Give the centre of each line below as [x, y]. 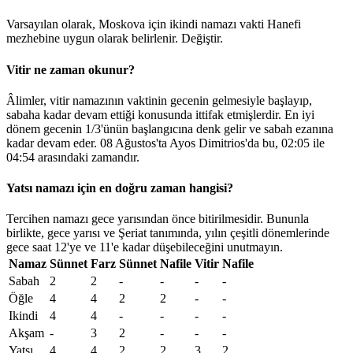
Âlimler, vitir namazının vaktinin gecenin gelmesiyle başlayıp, [159, 100]
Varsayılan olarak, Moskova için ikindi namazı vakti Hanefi [154, 24]
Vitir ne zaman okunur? [71, 69]
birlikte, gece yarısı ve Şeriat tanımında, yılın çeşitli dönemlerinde [168, 233]
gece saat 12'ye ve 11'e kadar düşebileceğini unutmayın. [145, 247]
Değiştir [201, 39]
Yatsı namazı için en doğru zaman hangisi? [120, 188]
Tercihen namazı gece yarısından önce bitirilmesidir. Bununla [158, 219]
